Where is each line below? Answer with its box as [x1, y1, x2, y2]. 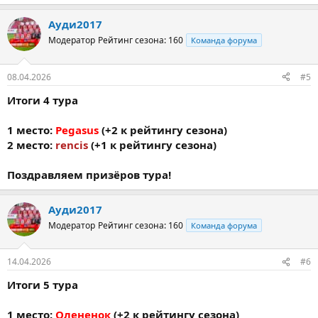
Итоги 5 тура [7, 278, 78, 292]
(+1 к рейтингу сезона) [88, 137, 216, 152]
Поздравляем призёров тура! [7, 167, 171, 182]
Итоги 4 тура [7, 92, 78, 107]
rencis [55, 137, 88, 152]
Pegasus [55, 122, 99, 137]
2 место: [7, 137, 55, 152]
